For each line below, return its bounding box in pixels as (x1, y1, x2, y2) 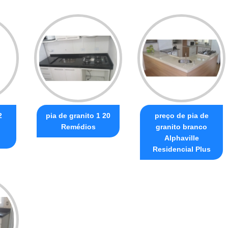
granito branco (156, 123, 207, 131)
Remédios (61, 123, 96, 131)
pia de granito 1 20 (46, 111, 110, 120)
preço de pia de (154, 111, 209, 120)
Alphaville (164, 134, 199, 142)
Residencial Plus (152, 145, 211, 154)
